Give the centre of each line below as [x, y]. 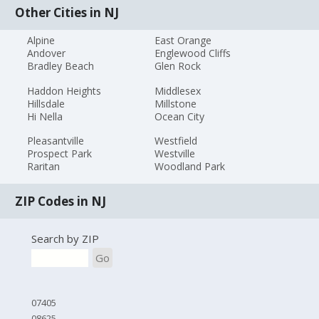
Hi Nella [45, 116]
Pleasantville [56, 141]
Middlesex [177, 90]
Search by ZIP [65, 238]
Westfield [176, 141]
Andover [47, 53]
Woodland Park [189, 167]
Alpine [41, 40]
